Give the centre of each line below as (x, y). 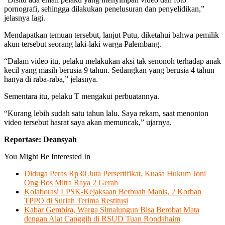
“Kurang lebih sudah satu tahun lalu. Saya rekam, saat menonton (106, 113)
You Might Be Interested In (47, 156)
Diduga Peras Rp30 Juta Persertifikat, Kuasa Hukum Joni (115, 173)
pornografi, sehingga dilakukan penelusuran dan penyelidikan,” (104, 9)
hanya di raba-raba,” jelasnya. (51, 79)
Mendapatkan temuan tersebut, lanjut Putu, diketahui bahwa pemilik (111, 35)
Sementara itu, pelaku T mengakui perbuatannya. (82, 96)
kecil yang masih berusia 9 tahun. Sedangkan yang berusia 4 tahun (109, 70)
